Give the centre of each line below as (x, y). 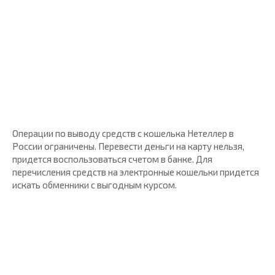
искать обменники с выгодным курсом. (95, 184)
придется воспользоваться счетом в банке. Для (112, 159)
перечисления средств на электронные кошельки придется (136, 172)
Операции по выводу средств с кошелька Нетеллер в (123, 133)
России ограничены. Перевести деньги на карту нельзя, (128, 146)
